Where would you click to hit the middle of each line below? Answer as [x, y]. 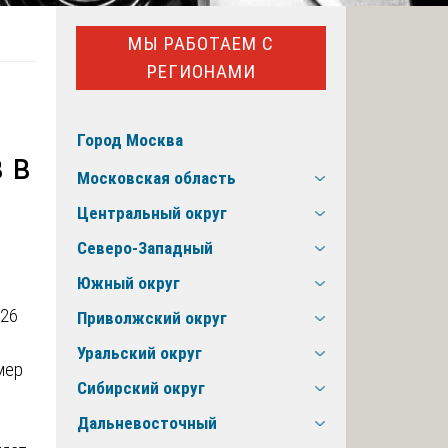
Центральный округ [152, 213]
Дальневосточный [147, 423]
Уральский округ [139, 353]
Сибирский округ [141, 388]
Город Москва [130, 140]
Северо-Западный [145, 248]
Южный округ [128, 283]
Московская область [156, 178]
